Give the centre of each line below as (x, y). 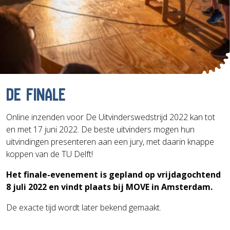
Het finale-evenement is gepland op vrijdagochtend (113, 174)
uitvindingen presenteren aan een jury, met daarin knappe (110, 141)
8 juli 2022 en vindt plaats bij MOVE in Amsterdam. (109, 187)
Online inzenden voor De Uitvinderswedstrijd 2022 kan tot (111, 117)
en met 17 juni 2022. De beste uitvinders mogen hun (100, 129)
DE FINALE (36, 95)
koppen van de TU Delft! (50, 154)
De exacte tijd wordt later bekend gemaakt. (84, 207)
